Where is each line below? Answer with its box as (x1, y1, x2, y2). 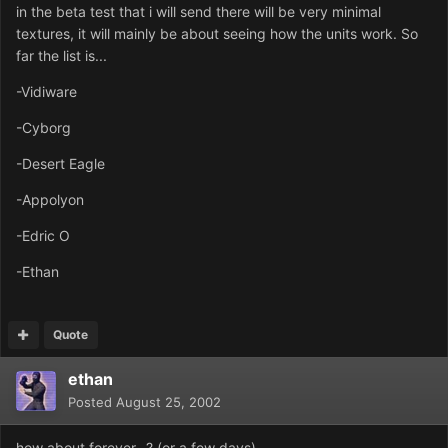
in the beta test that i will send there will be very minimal (16, 3, 381, 21)
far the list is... (16, 47, 107, 65)
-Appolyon (16, 191, 84, 209)
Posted (68, 394, 116, 411)
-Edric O (16, 227, 70, 245)
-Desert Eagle (16, 155, 105, 173)
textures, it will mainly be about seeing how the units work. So (16, 25, 418, 43)
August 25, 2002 (116, 394, 221, 411)
